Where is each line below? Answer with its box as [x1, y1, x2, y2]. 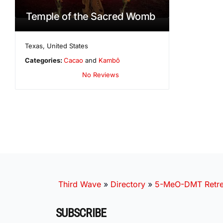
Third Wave [58, 179, 101, 189]
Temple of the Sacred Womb [26, 10, 155, 22]
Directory [111, 179, 145, 189]
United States [47, 41, 89, 50]
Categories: [25, 56, 64, 64]
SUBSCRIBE [56, 206, 107, 220]
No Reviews [82, 70, 119, 79]
